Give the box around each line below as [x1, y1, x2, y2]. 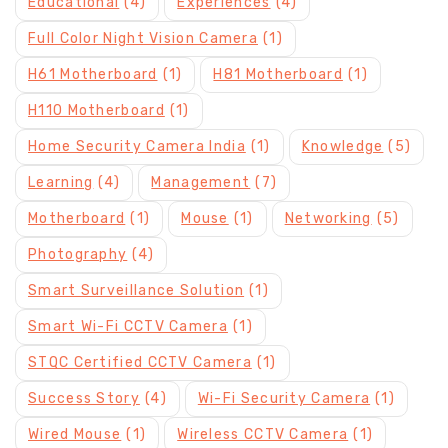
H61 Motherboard [28, 66, 158, 84]
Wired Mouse [28, 426, 122, 444]
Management [151, 174, 251, 192]
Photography [28, 246, 128, 264]
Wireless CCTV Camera [177, 426, 349, 444]
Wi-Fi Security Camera [197, 390, 371, 408]
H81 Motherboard [213, 66, 343, 84]
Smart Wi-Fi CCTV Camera [28, 318, 228, 336]
